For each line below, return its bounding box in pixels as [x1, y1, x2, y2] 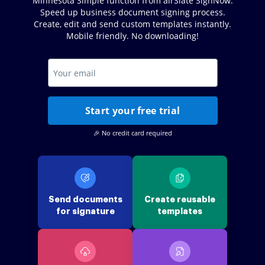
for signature [56, 207, 115, 215]
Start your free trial [85, 104, 180, 117]
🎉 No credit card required [93, 128, 172, 137]
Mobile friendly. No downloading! [66, 30, 199, 41]
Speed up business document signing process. [40, 7, 225, 18]
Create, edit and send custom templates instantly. [34, 18, 231, 30]
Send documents [48, 195, 122, 203]
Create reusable [144, 195, 215, 203]
